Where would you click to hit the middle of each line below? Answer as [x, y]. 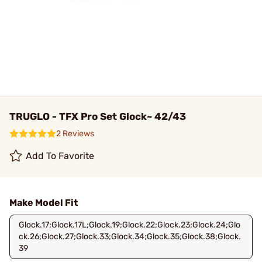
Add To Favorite [60, 156]
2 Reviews [75, 134]
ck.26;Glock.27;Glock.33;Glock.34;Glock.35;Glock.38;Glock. [130, 237]
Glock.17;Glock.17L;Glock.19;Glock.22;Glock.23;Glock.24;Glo [130, 225]
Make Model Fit [44, 203]
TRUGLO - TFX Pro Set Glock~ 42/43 [98, 116]
